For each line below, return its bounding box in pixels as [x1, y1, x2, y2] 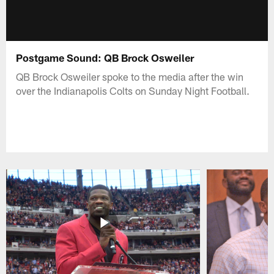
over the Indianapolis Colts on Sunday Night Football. [16, 84, 250, 97]
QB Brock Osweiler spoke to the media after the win [16, 70, 244, 83]
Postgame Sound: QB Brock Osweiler [16, 51, 194, 64]
